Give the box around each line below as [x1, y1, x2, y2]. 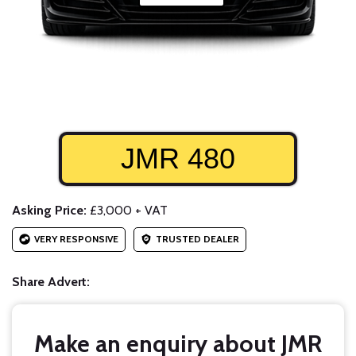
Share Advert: [12, 274, 90, 290]
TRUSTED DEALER [156, 233, 239, 246]
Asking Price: [12, 203, 87, 219]
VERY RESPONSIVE [34, 233, 118, 246]
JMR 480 [121, 142, 235, 176]
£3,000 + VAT [87, 203, 168, 219]
